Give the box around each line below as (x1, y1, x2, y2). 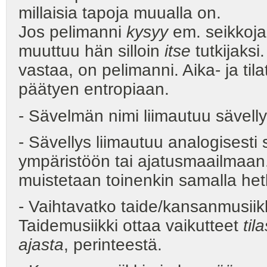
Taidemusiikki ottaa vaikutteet (18, 216, 243, 235)
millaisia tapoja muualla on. (18, 4, 221, 23)
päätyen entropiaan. (18, 80, 169, 99)
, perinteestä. (64, 235, 162, 254)
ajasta (18, 235, 64, 254)
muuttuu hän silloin (18, 42, 164, 61)
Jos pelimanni (18, 23, 126, 42)
